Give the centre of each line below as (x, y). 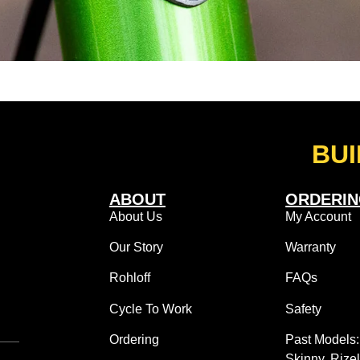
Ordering (134, 340)
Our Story (136, 247)
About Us (135, 216)
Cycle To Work (150, 309)
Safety (304, 309)
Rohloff (129, 278)
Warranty (311, 247)
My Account (319, 216)
